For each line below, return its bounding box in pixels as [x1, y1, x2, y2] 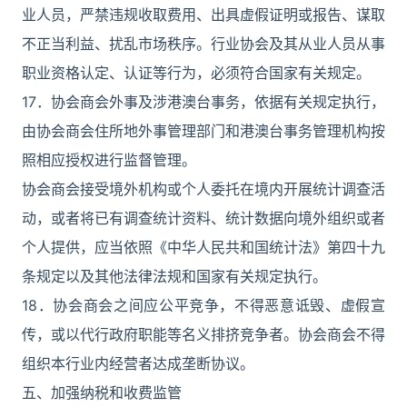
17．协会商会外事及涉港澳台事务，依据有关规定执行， [22, 93, 385, 111]
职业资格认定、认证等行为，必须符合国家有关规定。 [22, 64, 371, 82]
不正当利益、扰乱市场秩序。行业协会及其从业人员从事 [22, 35, 385, 53]
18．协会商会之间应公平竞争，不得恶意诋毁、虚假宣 [22, 296, 385, 314]
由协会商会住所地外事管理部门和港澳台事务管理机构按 [22, 122, 385, 140]
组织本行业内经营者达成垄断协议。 [22, 354, 254, 372]
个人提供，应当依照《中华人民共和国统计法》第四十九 [22, 238, 385, 256]
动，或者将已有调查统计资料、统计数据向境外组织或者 [22, 209, 385, 227]
